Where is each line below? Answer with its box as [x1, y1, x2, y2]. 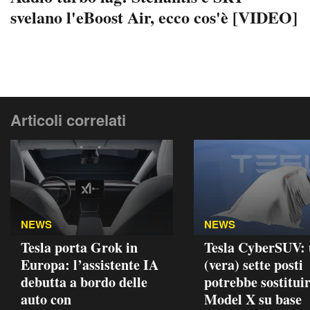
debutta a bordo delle [21, 271, 147, 292]
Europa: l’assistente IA [21, 254, 158, 275]
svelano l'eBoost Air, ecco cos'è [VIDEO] [10, 4, 298, 29]
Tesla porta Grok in [21, 237, 138, 257]
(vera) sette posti [204, 254, 303, 275]
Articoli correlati [10, 108, 126, 131]
